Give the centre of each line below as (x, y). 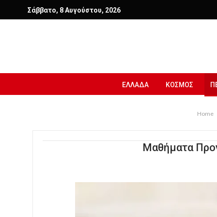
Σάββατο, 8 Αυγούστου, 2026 (74, 10)
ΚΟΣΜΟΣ (179, 85)
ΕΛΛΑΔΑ (135, 85)
